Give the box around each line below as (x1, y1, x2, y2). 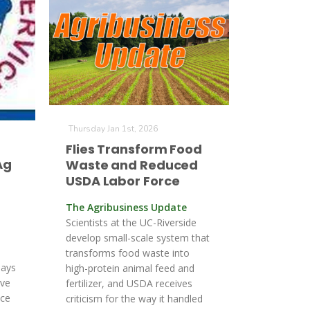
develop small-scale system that (66, 231, 210, 244)
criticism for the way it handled (66, 292, 203, 305)
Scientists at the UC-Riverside (66, 216, 197, 229)
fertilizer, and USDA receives (66, 277, 192, 290)
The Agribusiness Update (66, 201, 187, 214)
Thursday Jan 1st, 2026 (69, 123, 158, 134)
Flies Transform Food (66, 140, 202, 158)
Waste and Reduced (66, 156, 199, 174)
